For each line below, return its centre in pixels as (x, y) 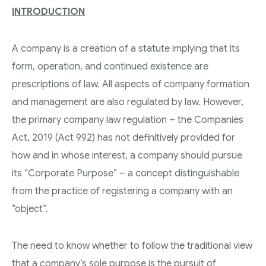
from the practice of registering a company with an (122, 191)
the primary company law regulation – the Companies (128, 120)
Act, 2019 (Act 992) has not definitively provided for (123, 137)
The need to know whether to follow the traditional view (132, 246)
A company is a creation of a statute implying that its (126, 48)
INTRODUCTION (48, 12)
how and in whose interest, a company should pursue (127, 155)
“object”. (30, 209)
